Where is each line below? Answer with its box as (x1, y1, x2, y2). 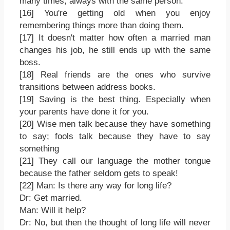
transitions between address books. (20, 82, 156, 91)
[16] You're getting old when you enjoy (20, 8, 210, 17)
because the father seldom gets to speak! (20, 168, 179, 178)
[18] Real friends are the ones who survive (20, 70, 210, 79)
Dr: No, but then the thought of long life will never (20, 218, 210, 227)
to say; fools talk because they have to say (20, 131, 210, 141)
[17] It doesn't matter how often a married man (20, 33, 210, 42)
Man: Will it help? (20, 205, 86, 215)
